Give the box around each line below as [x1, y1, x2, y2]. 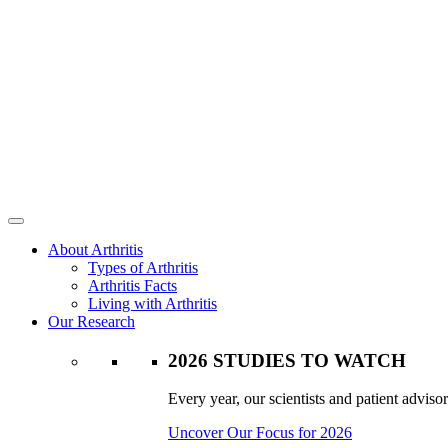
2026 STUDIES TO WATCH [168, 349, 406, 371]
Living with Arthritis [88, 295, 217, 312]
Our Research [48, 313, 135, 330]
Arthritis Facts [88, 277, 177, 294]
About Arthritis [48, 241, 143, 258]
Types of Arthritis [88, 259, 198, 276]
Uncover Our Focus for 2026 [168, 424, 352, 442]
